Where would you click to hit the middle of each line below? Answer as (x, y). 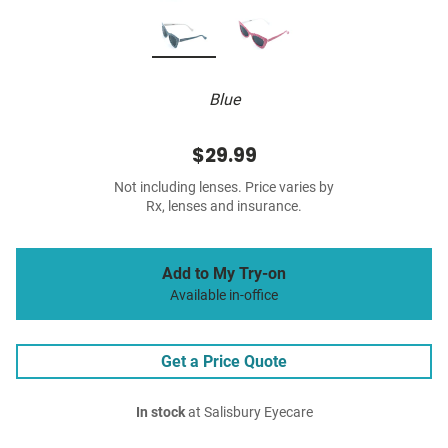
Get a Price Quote (224, 362)
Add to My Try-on (224, 274)
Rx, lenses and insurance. (224, 207)
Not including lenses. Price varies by (224, 188)
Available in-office (224, 296)
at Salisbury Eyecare (248, 413)
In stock (160, 413)
